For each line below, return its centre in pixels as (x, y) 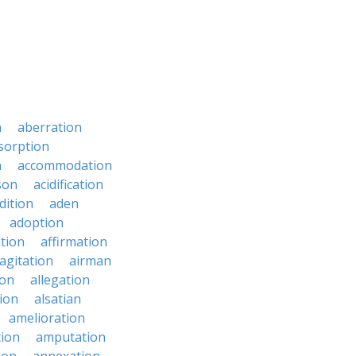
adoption (37, 222)
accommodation (65, 165)
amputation (71, 337)
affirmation (74, 242)
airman (90, 261)
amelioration (47, 318)
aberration (50, 127)
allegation (60, 280)
